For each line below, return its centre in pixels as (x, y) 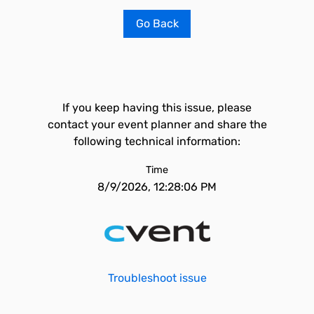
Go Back (157, 23)
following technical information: (157, 141)
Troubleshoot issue (157, 278)
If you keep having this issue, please (157, 108)
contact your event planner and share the (157, 124)
